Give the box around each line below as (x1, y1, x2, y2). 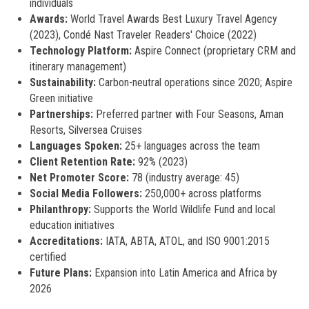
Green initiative (29, 92, 93, 105)
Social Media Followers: (29, 187, 142, 200)
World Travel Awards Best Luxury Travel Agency (67, 12, 277, 26)
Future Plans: (29, 266, 92, 279)
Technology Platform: (29, 44, 132, 57)
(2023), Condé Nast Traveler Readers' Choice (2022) (29, 28, 257, 41)
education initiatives (29, 219, 114, 232)
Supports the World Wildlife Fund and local (90, 203, 275, 216)
